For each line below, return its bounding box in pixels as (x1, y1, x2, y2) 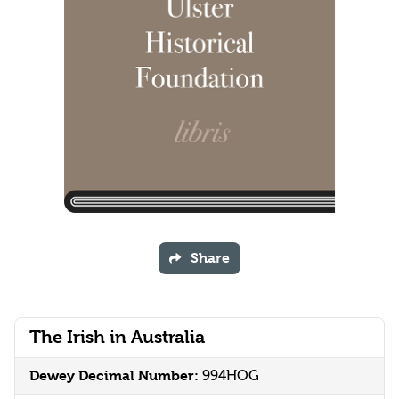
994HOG (202, 367, 259, 385)
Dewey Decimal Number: (29, 367, 202, 385)
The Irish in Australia (29, 327, 205, 348)
